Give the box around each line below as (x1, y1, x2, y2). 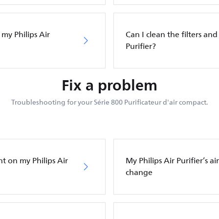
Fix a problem (62, 72, 157, 98)
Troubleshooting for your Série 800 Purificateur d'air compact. (11, 97, 208, 108)
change (126, 166, 153, 179)
